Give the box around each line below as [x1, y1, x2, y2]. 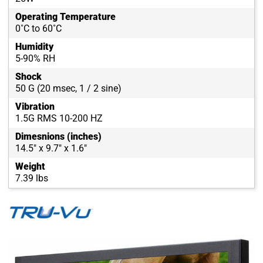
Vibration [15, 101, 55, 113]
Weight [15, 161, 45, 173]
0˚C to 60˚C [15, 23, 62, 35]
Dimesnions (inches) [15, 131, 102, 143]
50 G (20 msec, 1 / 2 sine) [15, 83, 122, 95]
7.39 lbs [15, 173, 48, 184]
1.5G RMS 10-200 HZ [15, 113, 103, 124]
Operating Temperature [15, 11, 116, 23]
